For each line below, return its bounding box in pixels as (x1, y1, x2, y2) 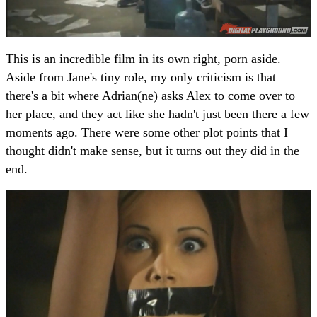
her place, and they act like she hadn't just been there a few (6, 106, 309, 121)
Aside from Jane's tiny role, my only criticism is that (6, 69, 276, 84)
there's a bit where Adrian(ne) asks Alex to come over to (6, 88, 295, 103)
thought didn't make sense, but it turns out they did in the (6, 143, 299, 158)
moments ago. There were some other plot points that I (6, 125, 288, 139)
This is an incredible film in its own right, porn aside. (6, 51, 281, 66)
